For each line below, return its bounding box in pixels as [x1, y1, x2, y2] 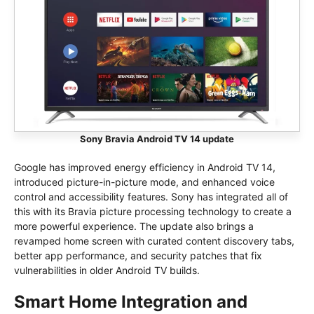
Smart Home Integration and [14, 291, 247, 312]
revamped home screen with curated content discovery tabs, [14, 234, 294, 247]
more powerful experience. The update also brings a [14, 219, 254, 232]
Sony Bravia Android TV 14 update [80, 132, 234, 144]
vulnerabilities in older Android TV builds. [14, 264, 200, 276]
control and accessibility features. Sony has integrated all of [14, 190, 288, 203]
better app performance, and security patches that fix [14, 249, 262, 261]
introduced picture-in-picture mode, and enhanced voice [14, 175, 275, 188]
